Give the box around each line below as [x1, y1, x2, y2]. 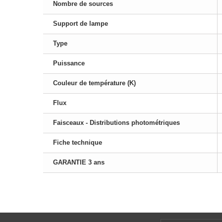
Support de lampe [53, 20, 108, 28]
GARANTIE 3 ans [53, 159, 105, 166]
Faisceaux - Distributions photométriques [53, 119, 180, 127]
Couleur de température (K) [53, 79, 136, 87]
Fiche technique [53, 139, 102, 147]
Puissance [53, 59, 85, 67]
